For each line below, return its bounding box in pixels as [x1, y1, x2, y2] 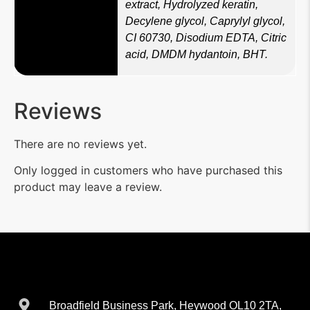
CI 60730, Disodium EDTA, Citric [125, 32, 286, 44]
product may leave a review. [14, 180, 162, 194]
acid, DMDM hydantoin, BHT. [125, 48, 268, 61]
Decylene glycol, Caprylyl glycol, [125, 15, 285, 28]
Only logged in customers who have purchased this [14, 163, 282, 178]
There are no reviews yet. [14, 136, 147, 151]
